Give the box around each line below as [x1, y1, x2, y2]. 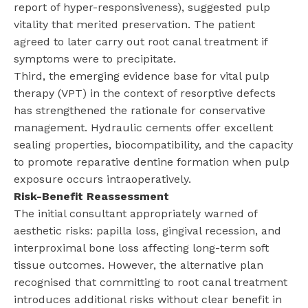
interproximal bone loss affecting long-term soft [14, 241, 269, 254]
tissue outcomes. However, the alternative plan [14, 258, 263, 272]
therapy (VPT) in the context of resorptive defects [14, 86, 276, 100]
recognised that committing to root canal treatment [14, 275, 287, 289]
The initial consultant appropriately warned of [14, 206, 257, 220]
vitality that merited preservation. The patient [14, 17, 255, 31]
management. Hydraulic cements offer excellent [14, 120, 273, 134]
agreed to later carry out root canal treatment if [14, 34, 267, 48]
